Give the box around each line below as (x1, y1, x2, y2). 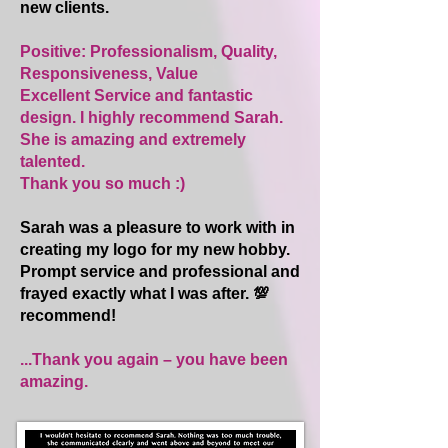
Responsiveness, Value (20, 65, 198, 82)
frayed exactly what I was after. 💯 (20, 285, 269, 302)
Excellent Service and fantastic (20, 87, 253, 104)
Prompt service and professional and (20, 263, 300, 280)
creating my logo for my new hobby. (20, 241, 290, 258)
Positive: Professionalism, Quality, (20, 43, 277, 60)
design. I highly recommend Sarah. (20, 109, 283, 126)
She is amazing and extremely (20, 131, 246, 148)
